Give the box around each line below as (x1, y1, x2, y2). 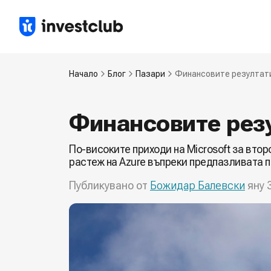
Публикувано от (69, 179, 150, 192)
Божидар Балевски (150, 179, 245, 192)
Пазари (135, 69, 165, 79)
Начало (69, 69, 98, 79)
